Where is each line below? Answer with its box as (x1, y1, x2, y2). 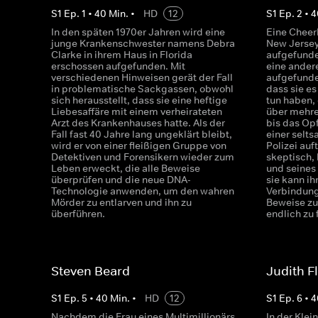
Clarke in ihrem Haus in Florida (51, 48, 192, 61)
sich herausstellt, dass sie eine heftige (51, 94, 227, 106)
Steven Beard (51, 263, 130, 279)
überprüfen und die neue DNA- (51, 173, 191, 186)
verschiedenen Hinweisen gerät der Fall (51, 71, 233, 84)
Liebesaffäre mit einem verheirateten (51, 105, 222, 118)
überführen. (51, 207, 105, 220)
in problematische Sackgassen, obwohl (51, 82, 234, 95)
